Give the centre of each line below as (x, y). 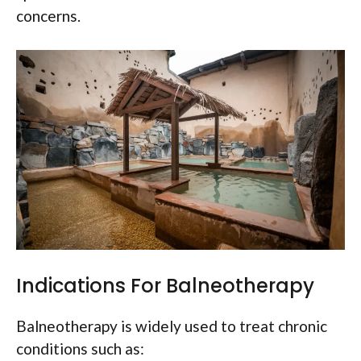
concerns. (48, 15)
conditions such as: (80, 349)
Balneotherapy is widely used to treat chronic (172, 326)
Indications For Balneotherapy (165, 286)
